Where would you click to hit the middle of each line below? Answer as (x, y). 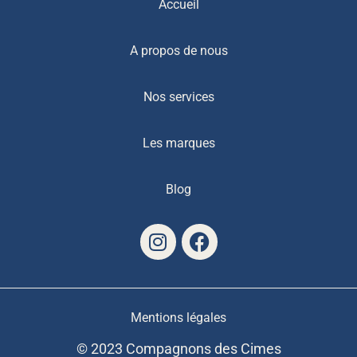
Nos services (178, 96)
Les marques (178, 143)
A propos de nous (178, 50)
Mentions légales (178, 317)
